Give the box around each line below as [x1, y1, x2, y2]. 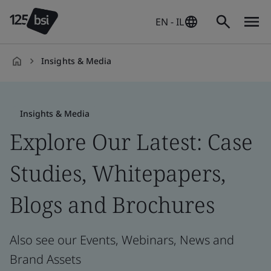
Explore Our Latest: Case [10, 127, 253, 157]
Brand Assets [10, 251, 81, 267]
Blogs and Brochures [10, 190, 215, 220]
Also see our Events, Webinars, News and [10, 232, 234, 248]
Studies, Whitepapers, [10, 158, 226, 188]
